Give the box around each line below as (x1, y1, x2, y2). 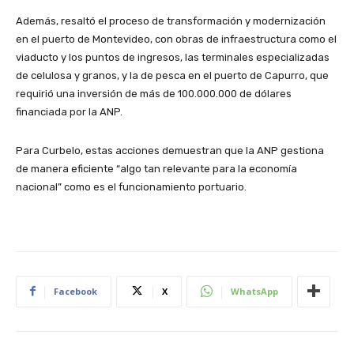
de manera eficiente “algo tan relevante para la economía (16, 162, 297, 175)
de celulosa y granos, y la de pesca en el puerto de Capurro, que (16, 69, 329, 81)
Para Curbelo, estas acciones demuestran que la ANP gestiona (16, 144, 324, 156)
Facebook (54, 284, 97, 297)
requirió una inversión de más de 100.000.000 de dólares (16, 87, 292, 100)
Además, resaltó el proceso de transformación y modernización (16, 14, 326, 27)
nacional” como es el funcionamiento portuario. (16, 180, 247, 193)
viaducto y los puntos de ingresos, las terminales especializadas (16, 51, 330, 63)
